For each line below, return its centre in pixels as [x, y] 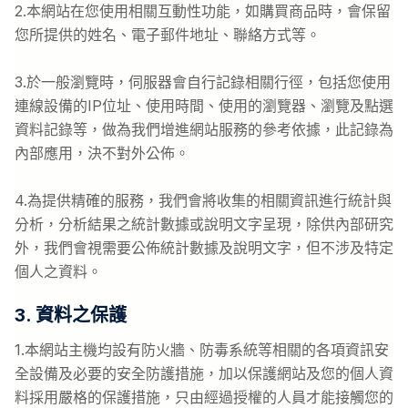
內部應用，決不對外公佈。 [104, 153]
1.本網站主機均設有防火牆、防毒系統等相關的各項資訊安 [202, 350]
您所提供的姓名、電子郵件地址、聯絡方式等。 [170, 35]
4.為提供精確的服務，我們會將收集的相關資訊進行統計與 [203, 200]
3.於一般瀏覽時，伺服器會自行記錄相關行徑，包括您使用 [203, 82]
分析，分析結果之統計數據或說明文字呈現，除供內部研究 [204, 224]
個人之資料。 [58, 271]
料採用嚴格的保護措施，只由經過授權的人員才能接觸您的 [204, 397]
